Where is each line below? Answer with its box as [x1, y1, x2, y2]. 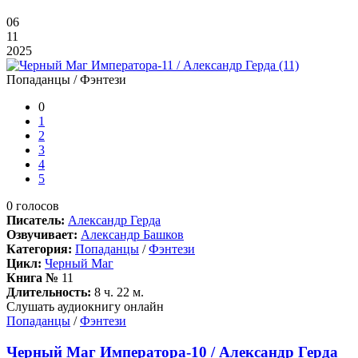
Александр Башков [81, 228, 184, 242]
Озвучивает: [6, 228, 78, 242]
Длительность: [6, 285, 91, 300]
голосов [13, 199, 59, 213]
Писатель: [6, 213, 65, 228]
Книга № [6, 271, 58, 285]
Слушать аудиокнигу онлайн [6, 300, 164, 314]
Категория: [6, 242, 72, 257]
